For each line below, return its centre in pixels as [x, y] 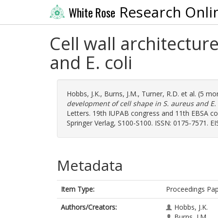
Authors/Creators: [89, 207]
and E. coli [91, 63]
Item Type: [78, 189]
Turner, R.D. [160, 94]
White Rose [92, 12]
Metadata [90, 165]
